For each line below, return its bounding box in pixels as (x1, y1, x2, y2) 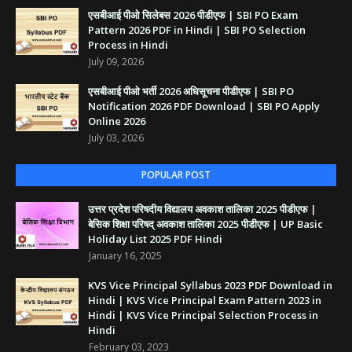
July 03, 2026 (89, 131, 144, 145)
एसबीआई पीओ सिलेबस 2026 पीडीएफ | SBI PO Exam (88, 8, 298, 23)
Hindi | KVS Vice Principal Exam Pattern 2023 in (88, 293, 321, 308)
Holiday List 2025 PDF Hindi (88, 232, 222, 247)
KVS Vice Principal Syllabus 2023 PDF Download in (88, 278, 332, 293)
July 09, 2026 (89, 55, 144, 69)
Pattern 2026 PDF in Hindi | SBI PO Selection (88, 23, 306, 38)
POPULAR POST (141, 168, 211, 182)
